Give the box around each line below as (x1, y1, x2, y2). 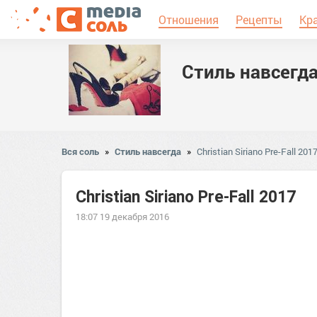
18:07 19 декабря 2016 (76, 210, 169, 223)
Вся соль (62, 145, 99, 158)
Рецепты (236, 12, 282, 27)
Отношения (158, 12, 219, 27)
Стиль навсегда (115, 145, 181, 158)
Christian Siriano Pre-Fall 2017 (76, 188, 296, 207)
